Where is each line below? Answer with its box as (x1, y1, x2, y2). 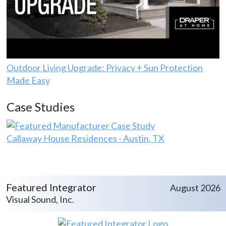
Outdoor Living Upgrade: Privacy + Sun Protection (6, 62, 203, 73)
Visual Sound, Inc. (6, 193, 74, 205)
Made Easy (6, 74, 50, 86)
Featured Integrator (6, 181, 96, 193)
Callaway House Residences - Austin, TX (6, 132, 164, 144)
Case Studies (6, 99, 75, 114)
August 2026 (169, 182, 220, 193)
